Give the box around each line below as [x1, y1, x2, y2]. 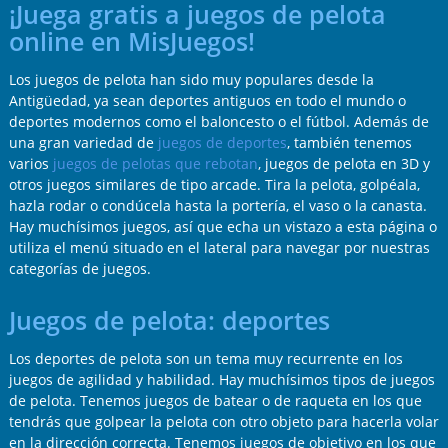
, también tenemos [286, 133, 412, 153]
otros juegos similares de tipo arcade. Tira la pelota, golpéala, [8, 175, 420, 195]
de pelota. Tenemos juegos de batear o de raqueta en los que [8, 391, 422, 411]
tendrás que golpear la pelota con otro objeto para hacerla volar [8, 412, 439, 432]
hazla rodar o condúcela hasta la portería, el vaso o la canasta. [8, 196, 427, 216]
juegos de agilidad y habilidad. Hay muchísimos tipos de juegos [8, 370, 435, 390]
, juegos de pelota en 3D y [257, 154, 430, 174]
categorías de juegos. [8, 259, 151, 279]
